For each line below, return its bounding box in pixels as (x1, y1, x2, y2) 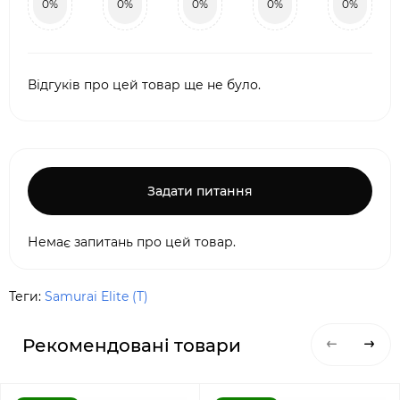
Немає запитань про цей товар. (28, 234, 236, 250)
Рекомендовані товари (22, 335, 241, 356)
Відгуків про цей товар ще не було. (28, 77, 261, 93)
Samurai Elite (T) (45, 288, 148, 304)
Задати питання (147, 183, 253, 199)
